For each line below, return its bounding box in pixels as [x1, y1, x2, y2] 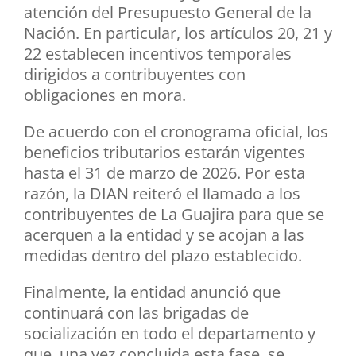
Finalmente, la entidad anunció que [24, 281, 281, 303]
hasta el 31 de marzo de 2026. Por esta [24, 161, 305, 184]
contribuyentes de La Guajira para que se [24, 203, 324, 225]
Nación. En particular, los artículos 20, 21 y [24, 21, 332, 44]
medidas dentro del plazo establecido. [24, 244, 302, 266]
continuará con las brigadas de [24, 301, 249, 323]
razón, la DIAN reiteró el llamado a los [24, 182, 300, 204]
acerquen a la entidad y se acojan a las [24, 223, 304, 246]
